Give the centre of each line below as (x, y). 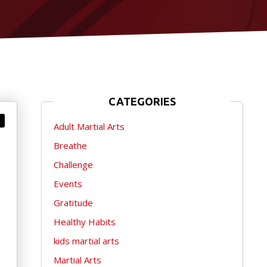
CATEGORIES (142, 102)
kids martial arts (86, 241)
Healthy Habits (84, 222)
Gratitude (73, 203)
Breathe (70, 146)
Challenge (73, 165)
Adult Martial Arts (89, 127)
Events (68, 184)
